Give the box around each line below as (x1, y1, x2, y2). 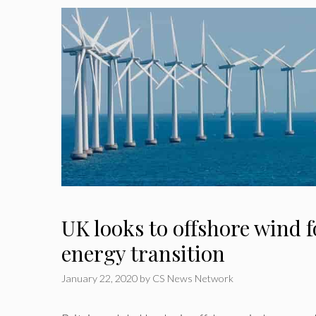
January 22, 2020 (61, 272, 138, 284)
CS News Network (152, 272, 233, 284)
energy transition (61, 238, 225, 267)
